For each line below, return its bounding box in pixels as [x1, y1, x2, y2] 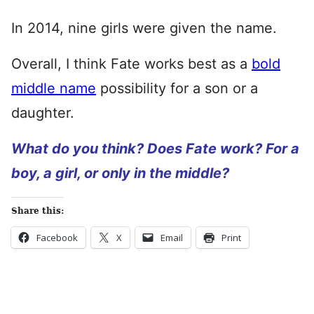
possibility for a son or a [96, 80, 258, 97]
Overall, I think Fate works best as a [11, 55, 252, 72]
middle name [11, 80, 96, 97]
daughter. [11, 104, 74, 121]
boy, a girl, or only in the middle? [11, 165, 229, 182]
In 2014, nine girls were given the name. [11, 20, 277, 36]
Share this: [11, 206, 64, 216]
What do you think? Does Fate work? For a [11, 140, 299, 157]
